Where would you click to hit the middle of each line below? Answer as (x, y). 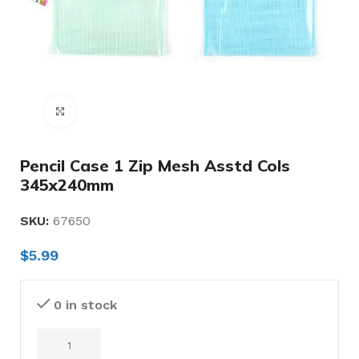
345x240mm (67, 185)
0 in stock (85, 305)
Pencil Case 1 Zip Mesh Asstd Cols (155, 165)
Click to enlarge (118, 111)
